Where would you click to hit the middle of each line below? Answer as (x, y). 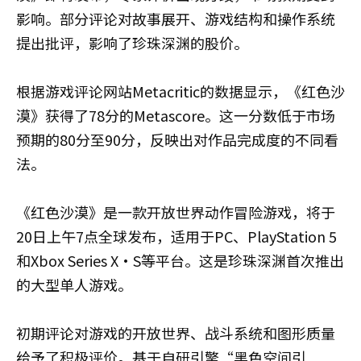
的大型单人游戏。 (74, 284)
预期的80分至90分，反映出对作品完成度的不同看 (177, 139)
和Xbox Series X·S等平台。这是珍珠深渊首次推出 (180, 260)
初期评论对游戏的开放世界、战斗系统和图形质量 (176, 333)
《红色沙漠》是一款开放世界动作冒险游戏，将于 (176, 212)
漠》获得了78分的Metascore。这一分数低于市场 (176, 115)
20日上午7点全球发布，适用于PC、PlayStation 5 (176, 236)
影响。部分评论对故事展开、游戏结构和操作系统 (176, 19)
